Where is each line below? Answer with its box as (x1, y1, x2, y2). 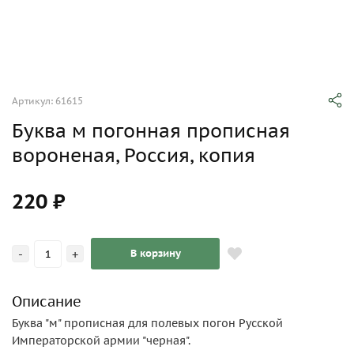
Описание (12, 292, 81, 311)
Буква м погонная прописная (12, 119, 290, 143)
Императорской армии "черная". (12, 333, 190, 348)
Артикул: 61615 (12, 95, 83, 107)
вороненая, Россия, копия (12, 143, 255, 168)
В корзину (130, 247, 181, 260)
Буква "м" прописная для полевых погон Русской (12, 316, 283, 330)
